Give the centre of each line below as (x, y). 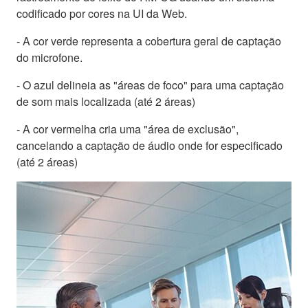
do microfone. (49, 57)
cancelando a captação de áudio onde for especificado (150, 145)
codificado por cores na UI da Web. (102, 13)
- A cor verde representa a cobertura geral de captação (149, 41)
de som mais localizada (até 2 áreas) (106, 101)
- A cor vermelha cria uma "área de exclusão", (128, 129)
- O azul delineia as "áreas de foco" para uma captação (150, 85)
